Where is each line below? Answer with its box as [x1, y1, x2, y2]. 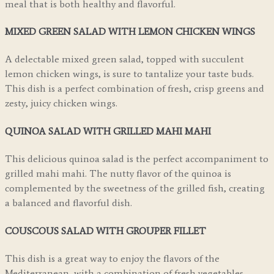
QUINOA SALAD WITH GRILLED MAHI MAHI [5, 125, 213, 137]
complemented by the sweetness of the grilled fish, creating [5, 182, 265, 194]
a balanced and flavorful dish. [5, 197, 132, 209]
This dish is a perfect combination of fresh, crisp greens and [5, 83, 264, 95]
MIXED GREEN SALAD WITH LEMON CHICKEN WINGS [5, 26, 255, 38]
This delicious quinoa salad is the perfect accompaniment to [5, 153, 268, 165]
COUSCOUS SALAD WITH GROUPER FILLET [5, 224, 209, 237]
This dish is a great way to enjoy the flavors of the [5, 253, 220, 265]
